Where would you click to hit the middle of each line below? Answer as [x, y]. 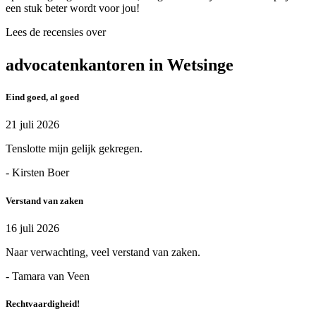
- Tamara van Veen [48, 276]
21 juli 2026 [32, 125]
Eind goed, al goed [42, 97]
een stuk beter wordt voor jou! [73, 8]
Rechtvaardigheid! [43, 303]
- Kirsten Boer [37, 173]
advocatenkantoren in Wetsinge [120, 65]
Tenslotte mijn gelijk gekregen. [74, 149]
